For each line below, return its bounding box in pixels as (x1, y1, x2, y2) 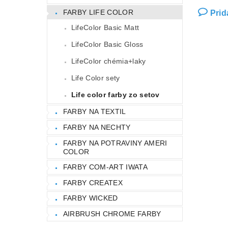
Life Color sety (71, 73, 120, 82)
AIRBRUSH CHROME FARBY (63, 209, 161, 218)
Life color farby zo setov (71, 90, 160, 99)
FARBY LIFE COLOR (63, 8, 133, 16)
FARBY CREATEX (63, 178, 123, 187)
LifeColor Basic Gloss (71, 40, 144, 48)
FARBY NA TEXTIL (63, 107, 126, 116)
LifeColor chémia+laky (71, 56, 146, 65)
